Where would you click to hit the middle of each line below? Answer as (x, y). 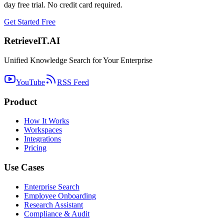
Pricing (35, 148)
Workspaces (43, 130)
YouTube (30, 82)
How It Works (46, 121)
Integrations (42, 139)
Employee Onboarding (60, 195)
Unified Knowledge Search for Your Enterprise (78, 60)
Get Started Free (30, 21)
